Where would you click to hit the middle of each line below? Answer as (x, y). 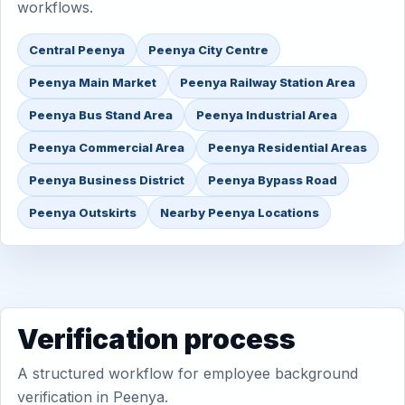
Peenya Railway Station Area (268, 82)
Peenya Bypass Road (273, 180)
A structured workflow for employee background (188, 373)
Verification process (156, 339)
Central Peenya (77, 50)
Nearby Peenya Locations (240, 212)
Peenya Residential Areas (287, 147)
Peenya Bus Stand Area (101, 115)
